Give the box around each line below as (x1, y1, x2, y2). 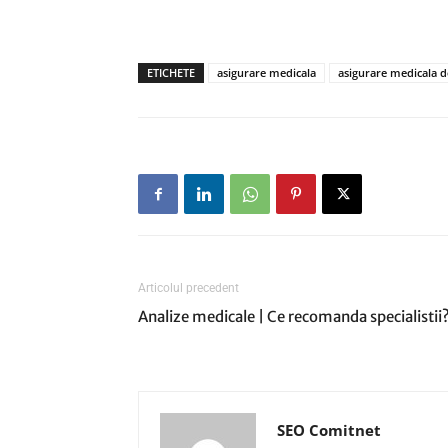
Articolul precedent (138, 281, 239, 295)
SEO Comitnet (277, 420, 381, 440)
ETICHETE (147, 65, 195, 80)
